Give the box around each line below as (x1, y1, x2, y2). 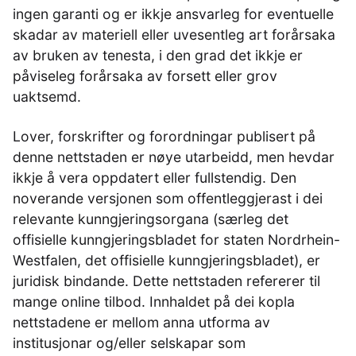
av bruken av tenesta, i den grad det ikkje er (13, 47, 303, 64)
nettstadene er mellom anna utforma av (13, 314, 270, 331)
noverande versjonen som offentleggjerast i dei (13, 190, 323, 207)
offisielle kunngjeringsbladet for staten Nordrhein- (13, 231, 340, 248)
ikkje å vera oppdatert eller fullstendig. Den (13, 169, 296, 186)
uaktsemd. (13, 88, 81, 105)
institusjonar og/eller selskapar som (13, 335, 246, 351)
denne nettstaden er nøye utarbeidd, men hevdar (13, 149, 335, 165)
